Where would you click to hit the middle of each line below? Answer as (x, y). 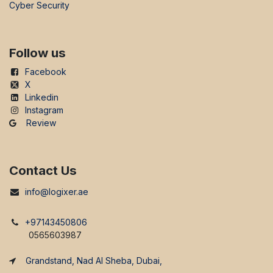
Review (41, 123)
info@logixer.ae (57, 192)
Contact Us (43, 171)
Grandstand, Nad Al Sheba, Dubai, (94, 261)
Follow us (37, 53)
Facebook (46, 72)
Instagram (44, 110)
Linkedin (42, 97)
